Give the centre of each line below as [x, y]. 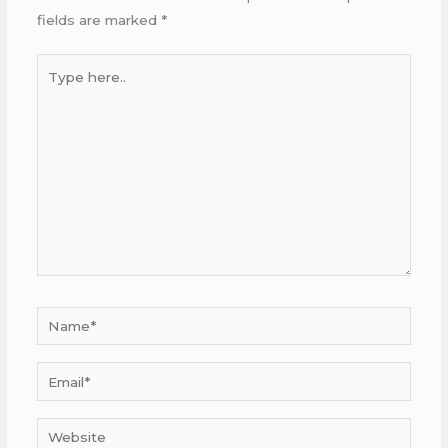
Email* [56, 373]
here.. [54, 89]
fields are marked [98, 20]
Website [64, 428]
